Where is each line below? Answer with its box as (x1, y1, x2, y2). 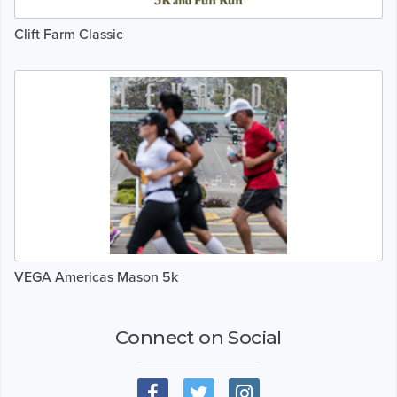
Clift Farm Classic (14, 25, 123, 43)
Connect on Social (115, 325, 282, 348)
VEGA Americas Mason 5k (14, 268, 178, 286)
